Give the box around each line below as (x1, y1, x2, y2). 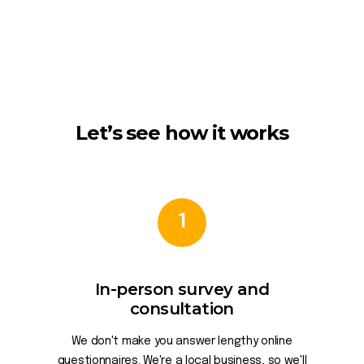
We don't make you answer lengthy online (71, 336, 292, 347)
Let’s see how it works (75, 121, 289, 145)
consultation (130, 299, 234, 318)
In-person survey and (95, 279, 269, 299)
